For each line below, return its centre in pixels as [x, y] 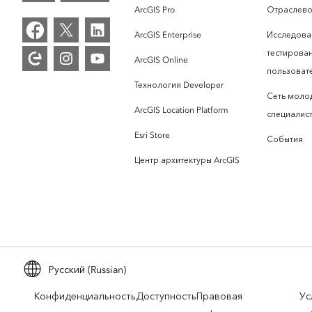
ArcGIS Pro [155, 9]
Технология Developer [179, 85]
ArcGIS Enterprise [168, 34]
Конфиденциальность [85, 296]
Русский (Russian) [87, 270]
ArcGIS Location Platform [181, 110]
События [285, 139]
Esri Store [152, 135]
